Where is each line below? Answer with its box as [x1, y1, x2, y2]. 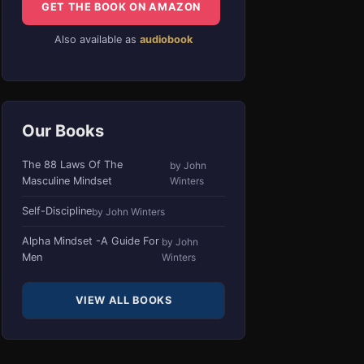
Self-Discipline [22, 205, 92, 218]
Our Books [22, 121, 104, 141]
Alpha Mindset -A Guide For [22, 235, 159, 248]
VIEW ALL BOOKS [75, 294, 172, 307]
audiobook [140, 33, 193, 46]
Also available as [54, 33, 140, 46]
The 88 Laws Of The [22, 158, 123, 171]
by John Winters [92, 205, 165, 218]
